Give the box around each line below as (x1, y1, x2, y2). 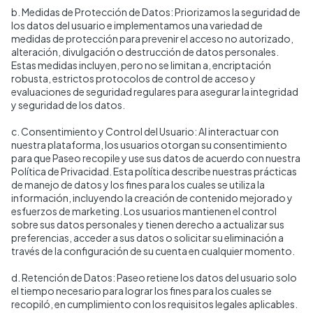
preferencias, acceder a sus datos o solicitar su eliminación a (11, 231, 284, 244)
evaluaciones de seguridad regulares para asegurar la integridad (11, 85, 298, 98)
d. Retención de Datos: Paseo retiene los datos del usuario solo (11, 271, 297, 284)
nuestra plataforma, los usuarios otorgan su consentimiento (11, 138, 287, 151)
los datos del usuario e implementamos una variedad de (11, 19, 263, 31)
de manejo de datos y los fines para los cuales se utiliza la (11, 178, 265, 191)
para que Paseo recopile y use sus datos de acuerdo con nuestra (11, 152, 300, 164)
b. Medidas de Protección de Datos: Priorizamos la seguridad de (11, 6, 300, 18)
